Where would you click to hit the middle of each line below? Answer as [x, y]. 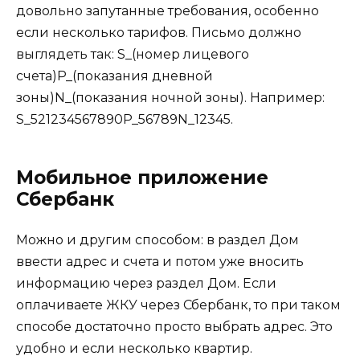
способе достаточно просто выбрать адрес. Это [174, 326]
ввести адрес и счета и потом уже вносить [160, 261]
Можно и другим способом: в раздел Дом [157, 239]
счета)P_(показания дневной [115, 76]
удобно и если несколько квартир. [134, 348]
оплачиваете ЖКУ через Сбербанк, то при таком [178, 305]
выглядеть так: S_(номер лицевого [133, 54]
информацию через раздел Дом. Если [146, 283]
